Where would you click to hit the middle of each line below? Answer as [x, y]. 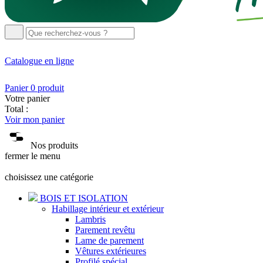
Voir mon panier [35, 120]
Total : [16, 109]
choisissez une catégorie [49, 177]
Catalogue [23, 61]
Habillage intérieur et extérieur [108, 209]
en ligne [59, 61]
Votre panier [27, 99]
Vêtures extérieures [111, 251]
